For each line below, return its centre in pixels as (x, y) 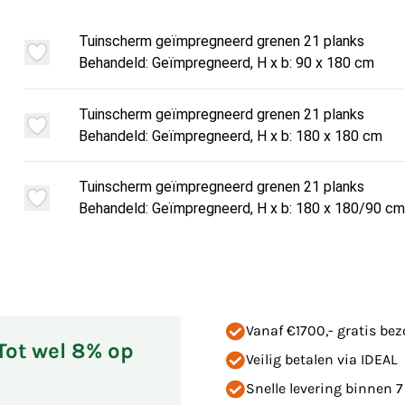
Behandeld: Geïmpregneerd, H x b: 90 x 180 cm (226, 63)
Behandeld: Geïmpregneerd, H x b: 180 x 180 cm (230, 136)
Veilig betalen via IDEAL (321, 359)
